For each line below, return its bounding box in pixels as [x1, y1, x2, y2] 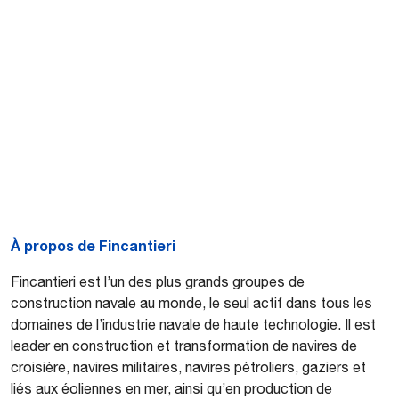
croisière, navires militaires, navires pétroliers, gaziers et [11, 359, 366, 376]
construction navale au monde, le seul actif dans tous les [11, 295, 372, 312]
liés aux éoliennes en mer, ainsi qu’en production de [11, 380, 332, 397]
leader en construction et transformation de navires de [11, 338, 357, 354]
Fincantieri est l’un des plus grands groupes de [11, 273, 305, 290]
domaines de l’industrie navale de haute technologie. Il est [11, 316, 376, 333]
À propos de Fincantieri [11, 237, 175, 255]
